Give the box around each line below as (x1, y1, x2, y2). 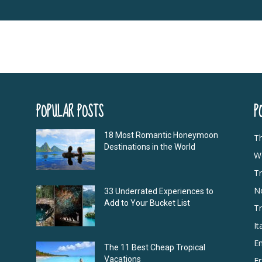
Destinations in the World (104, 142, 195, 151)
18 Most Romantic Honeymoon (104, 130, 218, 140)
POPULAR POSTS (36, 98, 104, 125)
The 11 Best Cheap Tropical (104, 242, 205, 252)
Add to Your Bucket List (104, 198, 192, 208)
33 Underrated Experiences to (104, 186, 213, 196)
